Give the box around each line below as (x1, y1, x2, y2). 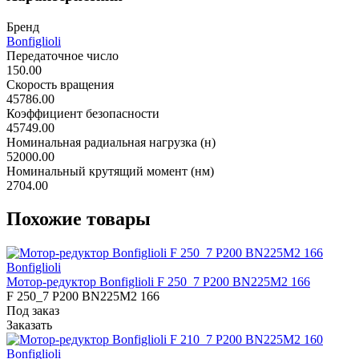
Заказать (6, 318, 52, 333)
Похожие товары (6, 208, 151, 230)
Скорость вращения (6, 77, 114, 91)
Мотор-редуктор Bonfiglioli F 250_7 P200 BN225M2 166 (6, 275, 310, 289)
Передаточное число (6, 48, 119, 63)
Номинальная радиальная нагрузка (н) (6, 135, 216, 149)
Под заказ (6, 304, 59, 318)
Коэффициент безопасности (6, 106, 159, 120)
